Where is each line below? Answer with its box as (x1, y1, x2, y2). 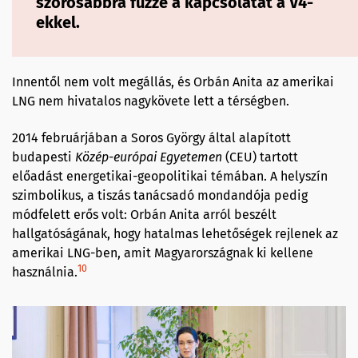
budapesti (12, 149, 72, 165)
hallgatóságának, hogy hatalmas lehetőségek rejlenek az (12, 225, 338, 241)
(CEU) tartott (222, 149, 298, 165)
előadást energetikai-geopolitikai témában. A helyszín (12, 168, 328, 184)
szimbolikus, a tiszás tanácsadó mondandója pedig (12, 187, 308, 203)
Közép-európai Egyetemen (72, 149, 222, 165)
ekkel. (36, 12, 80, 32)
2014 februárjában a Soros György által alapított (12, 129, 291, 145)
